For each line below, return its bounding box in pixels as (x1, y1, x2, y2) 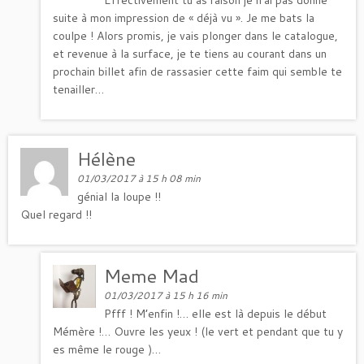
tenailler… (53, 80, 104, 97)
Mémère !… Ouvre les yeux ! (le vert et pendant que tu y (53, 323, 343, 340)
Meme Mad (104, 262, 200, 288)
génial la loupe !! (77, 188, 162, 205)
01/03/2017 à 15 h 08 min (77, 171, 201, 185)
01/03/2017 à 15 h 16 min (104, 288, 228, 302)
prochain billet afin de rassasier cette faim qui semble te (53, 63, 342, 80)
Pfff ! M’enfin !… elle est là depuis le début (104, 305, 327, 322)
